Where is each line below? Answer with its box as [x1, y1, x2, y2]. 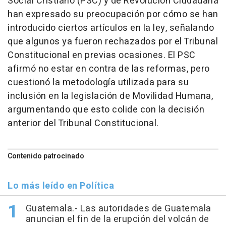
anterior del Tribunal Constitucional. [8, 117, 159, 131]
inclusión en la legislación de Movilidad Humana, [8, 89, 213, 103]
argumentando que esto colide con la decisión [8, 103, 204, 117]
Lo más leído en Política [8, 179, 114, 193]
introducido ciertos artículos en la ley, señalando [8, 21, 214, 35]
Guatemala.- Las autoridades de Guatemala [25, 202, 211, 216]
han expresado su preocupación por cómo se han [8, 8, 218, 22]
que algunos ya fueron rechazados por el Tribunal [8, 35, 218, 49]
